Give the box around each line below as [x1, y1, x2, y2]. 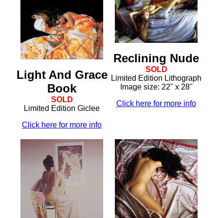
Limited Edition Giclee [24, 104, 100, 112]
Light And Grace [16, 68, 108, 81]
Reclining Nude [113, 51, 199, 65]
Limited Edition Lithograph [111, 73, 201, 82]
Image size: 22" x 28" [120, 82, 193, 91]
